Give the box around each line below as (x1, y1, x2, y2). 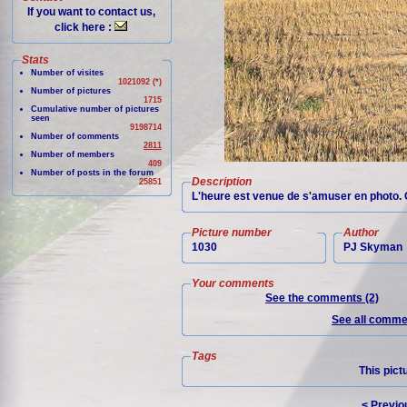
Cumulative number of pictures (31, 104, 159, 114)
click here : (55, 21, 114, 34)
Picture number (192, 226, 272, 239)
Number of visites (31, 68, 104, 77)
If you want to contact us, (27, 5, 156, 18)
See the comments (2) (265, 292, 379, 304)
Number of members (31, 150, 114, 159)
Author (343, 226, 379, 239)
